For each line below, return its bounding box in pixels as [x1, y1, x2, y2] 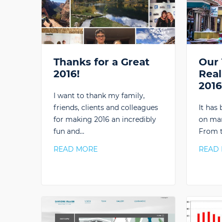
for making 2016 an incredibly [54, 115, 156, 124]
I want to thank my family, [54, 91, 145, 101]
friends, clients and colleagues [54, 103, 158, 112]
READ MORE [54, 145, 98, 154]
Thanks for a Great [54, 56, 150, 68]
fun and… [54, 127, 84, 136]
